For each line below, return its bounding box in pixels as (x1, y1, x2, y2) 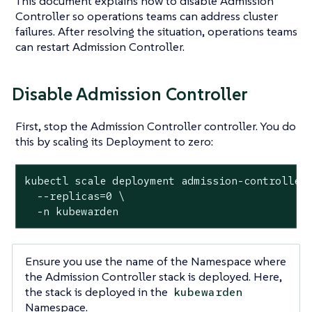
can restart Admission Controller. (15, 39, 185, 54)
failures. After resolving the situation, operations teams (15, 24, 297, 39)
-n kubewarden (24, 205, 118, 219)
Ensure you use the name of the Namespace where (24, 253, 286, 269)
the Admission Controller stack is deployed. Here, (24, 268, 282, 284)
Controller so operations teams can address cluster (15, 8, 278, 24)
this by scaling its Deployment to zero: (15, 134, 213, 150)
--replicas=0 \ (24, 189, 125, 203)
